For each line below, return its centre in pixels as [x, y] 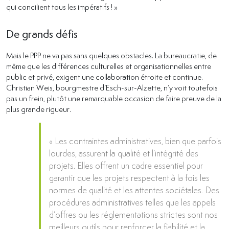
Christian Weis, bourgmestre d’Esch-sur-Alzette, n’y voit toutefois [112, 88]
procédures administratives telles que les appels [132, 203]
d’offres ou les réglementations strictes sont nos [133, 215]
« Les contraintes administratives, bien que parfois [135, 141]
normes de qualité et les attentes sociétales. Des [134, 190]
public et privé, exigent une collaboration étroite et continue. [105, 77]
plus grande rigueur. [39, 109]
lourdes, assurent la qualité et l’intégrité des [124, 154]
